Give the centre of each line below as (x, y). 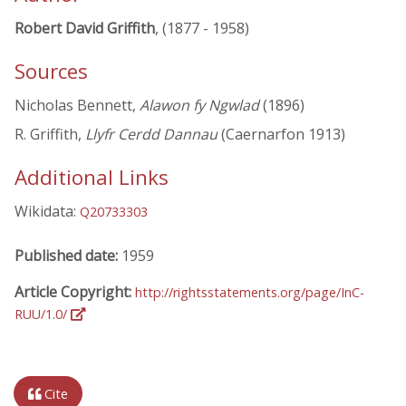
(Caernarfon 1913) (281, 135)
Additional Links (92, 178)
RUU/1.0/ (43, 314)
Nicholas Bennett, (77, 106)
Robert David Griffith (85, 28)
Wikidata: (47, 212)
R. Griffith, (50, 135)
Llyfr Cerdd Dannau (151, 135)
